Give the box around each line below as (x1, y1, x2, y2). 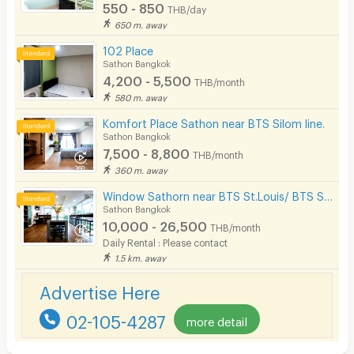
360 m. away (115, 165, 168, 173)
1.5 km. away (115, 253, 167, 261)
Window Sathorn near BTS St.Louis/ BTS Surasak (324, 190, 333, 199)
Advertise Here (39, 281, 160, 296)
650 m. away (115, 19, 168, 27)
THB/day (168, 3, 207, 12)
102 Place (103, 44, 154, 53)
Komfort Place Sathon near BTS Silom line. (103, 117, 326, 126)
